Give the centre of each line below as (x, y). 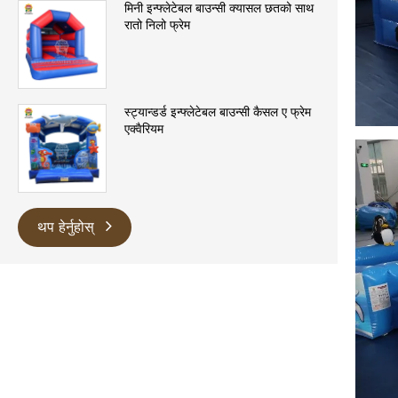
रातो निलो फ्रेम (157, 25)
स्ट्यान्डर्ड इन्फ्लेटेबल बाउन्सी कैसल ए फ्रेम (218, 112)
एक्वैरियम (144, 129)
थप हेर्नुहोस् (68, 227)
